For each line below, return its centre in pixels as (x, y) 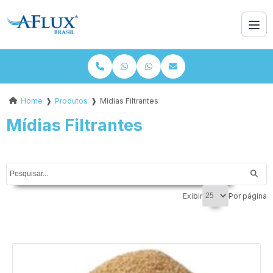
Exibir (193, 196)
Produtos (71, 101)
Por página (248, 196)
